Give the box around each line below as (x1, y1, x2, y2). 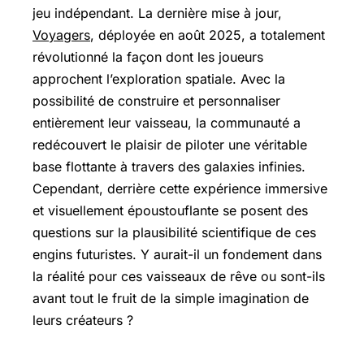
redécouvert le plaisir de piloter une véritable (32, 136, 307, 153)
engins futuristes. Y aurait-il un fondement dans (32, 246, 322, 262)
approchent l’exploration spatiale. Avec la (32, 71, 285, 87)
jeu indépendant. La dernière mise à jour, (32, 5, 282, 21)
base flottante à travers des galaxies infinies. (32, 158, 305, 175)
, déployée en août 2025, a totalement (90, 27, 325, 43)
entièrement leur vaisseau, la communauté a (32, 115, 301, 131)
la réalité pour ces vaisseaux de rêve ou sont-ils (32, 268, 325, 284)
